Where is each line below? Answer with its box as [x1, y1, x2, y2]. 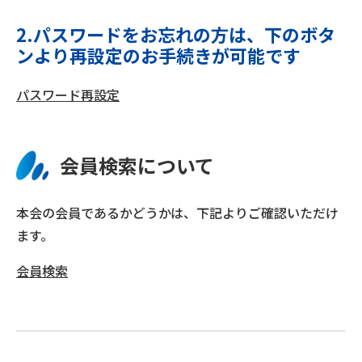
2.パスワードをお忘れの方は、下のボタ [16, 20, 335, 47]
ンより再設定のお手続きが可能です [16, 41, 301, 68]
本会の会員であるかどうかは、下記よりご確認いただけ [16, 202, 339, 222]
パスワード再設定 [16, 84, 120, 104]
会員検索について [60, 150, 214, 179]
